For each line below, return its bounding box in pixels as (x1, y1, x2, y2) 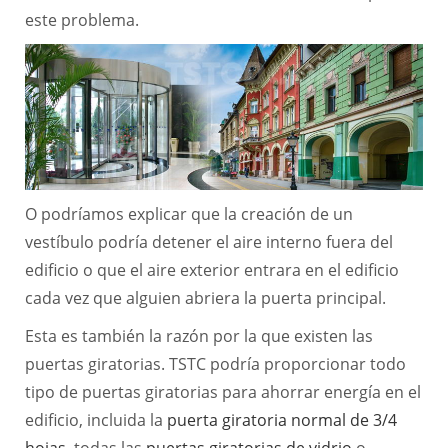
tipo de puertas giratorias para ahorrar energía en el (24, 380, 421, 403)
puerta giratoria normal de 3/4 (166, 408, 397, 431)
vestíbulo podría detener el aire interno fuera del (24, 230, 393, 253)
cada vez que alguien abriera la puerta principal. (24, 286, 386, 309)
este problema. (24, 9, 139, 31)
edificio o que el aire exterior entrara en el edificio (24, 258, 399, 281)
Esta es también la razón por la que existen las (24, 324, 373, 347)
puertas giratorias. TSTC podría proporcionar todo (24, 352, 406, 375)
